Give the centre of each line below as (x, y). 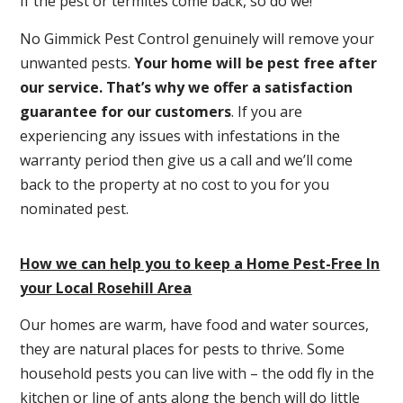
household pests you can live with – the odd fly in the (197, 374)
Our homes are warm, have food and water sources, (195, 325)
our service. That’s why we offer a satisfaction (187, 87)
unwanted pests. (77, 63)
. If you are (267, 111)
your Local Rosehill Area (106, 287)
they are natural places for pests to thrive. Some (183, 349)
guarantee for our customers (126, 111)
